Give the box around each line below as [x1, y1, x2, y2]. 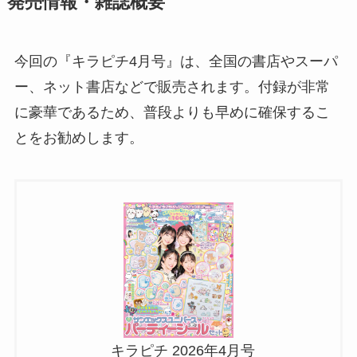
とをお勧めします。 [14, 130, 143, 147]
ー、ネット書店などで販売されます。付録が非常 [14, 79, 330, 96]
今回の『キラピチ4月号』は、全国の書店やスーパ [14, 53, 338, 70]
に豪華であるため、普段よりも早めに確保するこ [14, 104, 330, 121]
